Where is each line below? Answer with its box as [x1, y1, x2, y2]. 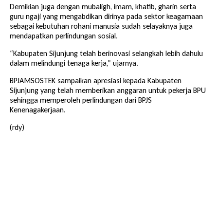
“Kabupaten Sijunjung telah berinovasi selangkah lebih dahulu [10, 49, 203, 58]
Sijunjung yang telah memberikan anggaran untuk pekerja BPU [10, 86, 206, 95]
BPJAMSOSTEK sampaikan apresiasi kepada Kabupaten [10, 76, 182, 86]
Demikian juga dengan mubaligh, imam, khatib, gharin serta [10, 2, 196, 12]
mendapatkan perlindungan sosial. [10, 31, 118, 41]
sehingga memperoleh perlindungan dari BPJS [10, 95, 152, 105]
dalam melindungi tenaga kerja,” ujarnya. [10, 58, 138, 68]
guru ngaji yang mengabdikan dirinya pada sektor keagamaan [10, 12, 203, 21]
